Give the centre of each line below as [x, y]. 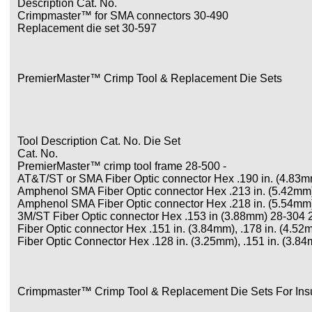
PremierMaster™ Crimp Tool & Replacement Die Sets [150, 78]
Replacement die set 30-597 [87, 28]
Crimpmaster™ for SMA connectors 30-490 [123, 16]
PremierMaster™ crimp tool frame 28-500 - [122, 166]
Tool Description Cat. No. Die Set [99, 141]
